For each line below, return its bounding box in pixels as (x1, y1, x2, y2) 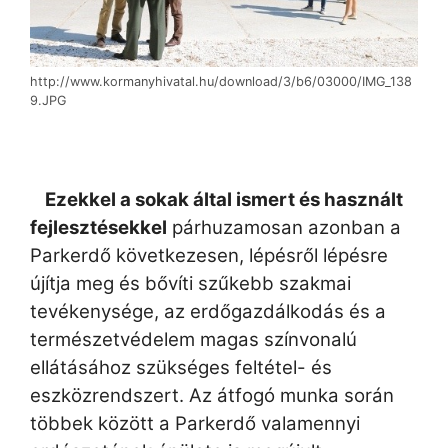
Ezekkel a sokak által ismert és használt (45, 188, 403, 212)
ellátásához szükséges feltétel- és (30, 356, 332, 380)
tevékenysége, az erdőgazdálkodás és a (30, 300, 386, 324)
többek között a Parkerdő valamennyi (30, 412, 360, 436)
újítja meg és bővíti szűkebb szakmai (30, 272, 351, 296)
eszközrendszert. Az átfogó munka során (30, 384, 394, 408)
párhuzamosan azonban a (167, 216, 401, 240)
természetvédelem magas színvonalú (30, 328, 357, 352)
